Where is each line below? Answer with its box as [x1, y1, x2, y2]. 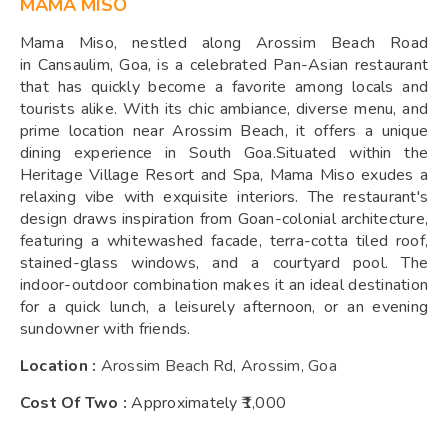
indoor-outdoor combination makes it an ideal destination [20, 274, 428, 297]
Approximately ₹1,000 [131, 392, 287, 415]
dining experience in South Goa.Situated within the [20, 142, 428, 165]
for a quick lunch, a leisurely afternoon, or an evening [20, 296, 428, 319]
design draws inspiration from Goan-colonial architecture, [20, 208, 428, 231]
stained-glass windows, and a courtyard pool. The [20, 252, 428, 275]
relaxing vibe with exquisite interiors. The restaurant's [20, 186, 428, 209]
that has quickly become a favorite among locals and [20, 76, 428, 99]
